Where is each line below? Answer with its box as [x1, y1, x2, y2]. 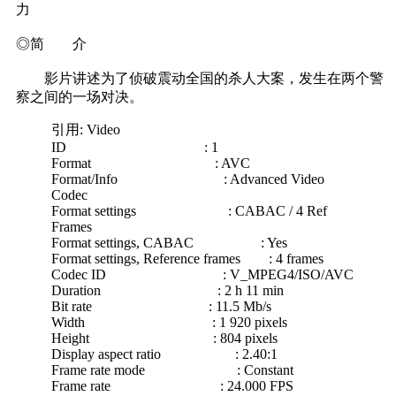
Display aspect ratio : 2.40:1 [51, 346, 278, 362]
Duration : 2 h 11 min [51, 282, 284, 298]
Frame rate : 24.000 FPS [51, 377, 293, 393]
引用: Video [51, 121, 120, 137]
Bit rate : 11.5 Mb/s [51, 298, 271, 314]
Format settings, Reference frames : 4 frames [51, 250, 324, 266]
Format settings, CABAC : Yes [51, 234, 287, 250]
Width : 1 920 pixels [51, 314, 287, 330]
